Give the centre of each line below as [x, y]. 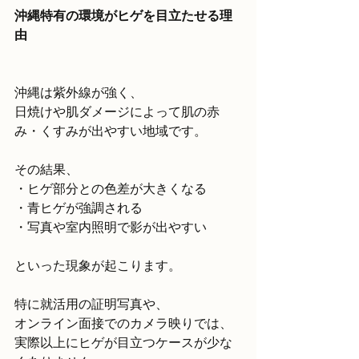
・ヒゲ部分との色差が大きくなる [111, 188]
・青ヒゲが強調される [79, 208]
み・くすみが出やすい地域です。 [111, 131]
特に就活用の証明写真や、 [91, 304]
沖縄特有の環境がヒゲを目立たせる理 [123, 15]
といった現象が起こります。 [98, 265]
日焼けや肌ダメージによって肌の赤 [117, 111]
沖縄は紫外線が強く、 [79, 92]
